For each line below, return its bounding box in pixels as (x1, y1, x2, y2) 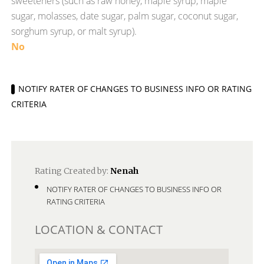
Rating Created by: (35, 166, 111, 176)
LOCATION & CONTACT (35, 222, 163, 237)
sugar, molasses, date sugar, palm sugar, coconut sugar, (11, 9, 239, 22)
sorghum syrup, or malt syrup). (11, 25, 137, 38)
